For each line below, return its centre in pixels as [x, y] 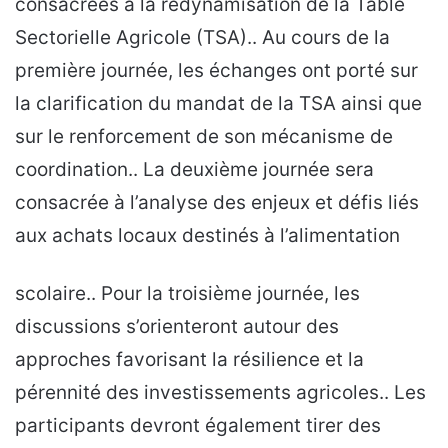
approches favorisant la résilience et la [189, 359]
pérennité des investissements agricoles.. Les [220, 392]
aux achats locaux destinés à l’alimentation [207, 235]
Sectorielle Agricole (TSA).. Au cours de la [202, 37]
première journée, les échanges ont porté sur [216, 70]
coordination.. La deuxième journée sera [194, 169]
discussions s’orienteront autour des [177, 326]
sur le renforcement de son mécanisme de [204, 136]
